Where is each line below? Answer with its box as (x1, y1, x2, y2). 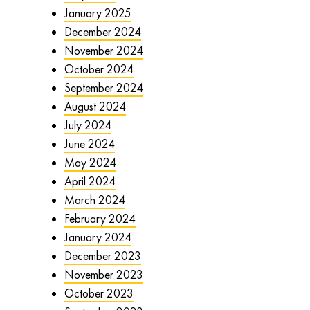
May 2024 (64, 155, 116, 171)
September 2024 (64, 80, 143, 96)
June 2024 (64, 136, 115, 152)
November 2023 (64, 267, 143, 283)
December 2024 (64, 24, 141, 40)
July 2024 (64, 118, 111, 134)
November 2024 (64, 43, 143, 59)
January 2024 (64, 230, 131, 246)
